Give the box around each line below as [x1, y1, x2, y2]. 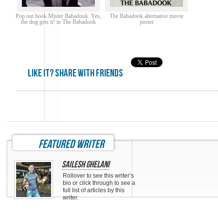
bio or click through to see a [63, 180, 135, 186]
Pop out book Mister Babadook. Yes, [15, 13, 101, 19]
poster [139, 18, 154, 25]
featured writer [38, 137, 104, 151]
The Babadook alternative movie [109, 13, 184, 19]
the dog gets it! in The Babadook [20, 18, 96, 25]
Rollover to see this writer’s [63, 172, 134, 179]
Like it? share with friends [28, 67, 123, 79]
